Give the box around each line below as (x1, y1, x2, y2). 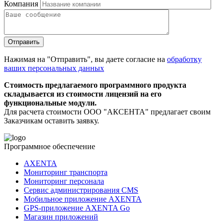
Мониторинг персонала (24, 177, 104, 186)
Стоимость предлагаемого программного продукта (4, 81, 186, 90)
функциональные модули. (4, 99, 97, 108)
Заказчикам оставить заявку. (4, 116, 99, 125)
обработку (167, 55, 202, 64)
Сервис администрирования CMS (24, 186, 138, 195)
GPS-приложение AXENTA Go (24, 204, 130, 213)
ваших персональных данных (4, 64, 104, 73)
